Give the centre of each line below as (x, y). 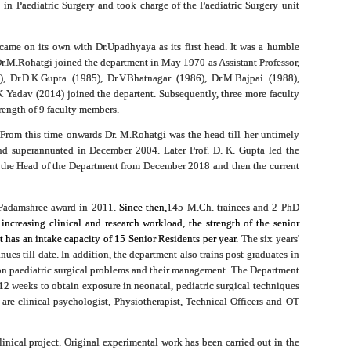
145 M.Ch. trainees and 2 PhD (233, 207)
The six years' (270, 238)
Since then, (143, 207)
